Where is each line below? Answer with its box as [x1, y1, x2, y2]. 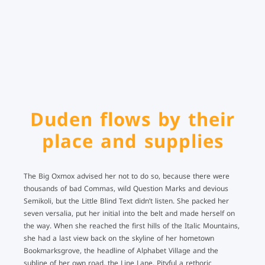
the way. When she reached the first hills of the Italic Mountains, [24, 219, 240, 232]
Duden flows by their [30, 102, 235, 137]
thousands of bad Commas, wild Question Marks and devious [24, 182, 228, 195]
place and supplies [41, 124, 224, 159]
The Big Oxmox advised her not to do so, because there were [24, 170, 230, 183]
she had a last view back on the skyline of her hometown [24, 232, 214, 245]
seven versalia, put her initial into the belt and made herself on [24, 207, 235, 220]
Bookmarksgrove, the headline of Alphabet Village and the [24, 244, 218, 257]
